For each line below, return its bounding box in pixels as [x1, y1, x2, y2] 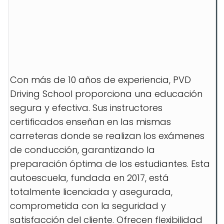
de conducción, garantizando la [10, 143, 155, 156]
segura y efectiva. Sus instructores [10, 101, 162, 114]
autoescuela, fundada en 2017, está [10, 171, 169, 184]
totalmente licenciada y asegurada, [10, 185, 172, 198]
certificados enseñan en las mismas [10, 115, 171, 128]
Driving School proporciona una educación [10, 87, 202, 100]
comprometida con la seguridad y [10, 199, 166, 212]
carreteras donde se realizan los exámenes [10, 129, 204, 142]
